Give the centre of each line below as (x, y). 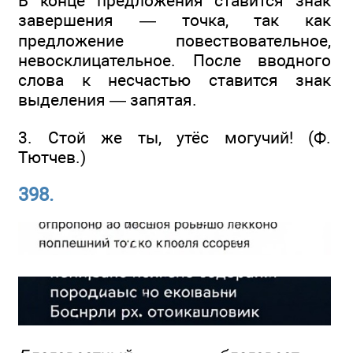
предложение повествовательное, (175, 41)
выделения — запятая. (108, 100)
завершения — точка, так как (175, 20)
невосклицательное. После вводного (175, 61)
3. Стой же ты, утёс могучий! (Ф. (175, 137)
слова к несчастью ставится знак (175, 80)
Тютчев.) (52, 157)
